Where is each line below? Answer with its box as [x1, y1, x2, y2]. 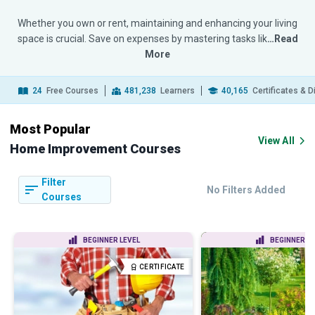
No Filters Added [207, 184, 285, 195]
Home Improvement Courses [10, 141, 181, 156]
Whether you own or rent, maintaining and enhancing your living [18, 18, 297, 29]
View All [257, 135, 295, 146]
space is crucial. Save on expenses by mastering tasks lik [17, 33, 267, 44]
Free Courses [44, 86, 98, 96]
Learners [158, 86, 195, 96]
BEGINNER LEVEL [82, 236, 140, 244]
